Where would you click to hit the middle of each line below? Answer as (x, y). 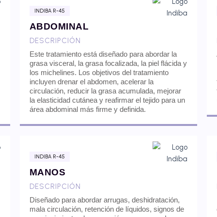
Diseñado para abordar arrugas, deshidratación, (104, 200)
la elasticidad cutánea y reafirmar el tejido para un (107, 100)
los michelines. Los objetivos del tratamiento (99, 72)
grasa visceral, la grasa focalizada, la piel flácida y (108, 63)
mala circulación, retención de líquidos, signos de (107, 209)
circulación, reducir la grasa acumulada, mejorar (105, 91)
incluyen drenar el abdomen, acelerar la (91, 81)
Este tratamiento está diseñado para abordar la (103, 54)
